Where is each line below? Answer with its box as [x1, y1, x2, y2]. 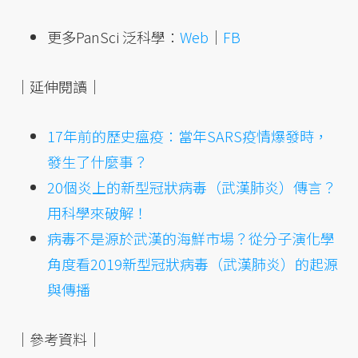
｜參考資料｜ [15, 328, 102, 350]
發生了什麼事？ [47, 151, 149, 173]
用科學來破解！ [47, 202, 149, 224]
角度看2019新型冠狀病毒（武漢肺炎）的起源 [47, 253, 339, 275]
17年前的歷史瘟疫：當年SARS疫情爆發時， [47, 125, 329, 147]
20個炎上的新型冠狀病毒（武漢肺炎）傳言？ [47, 177, 337, 198]
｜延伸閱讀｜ [15, 76, 102, 97]
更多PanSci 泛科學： [47, 26, 181, 48]
